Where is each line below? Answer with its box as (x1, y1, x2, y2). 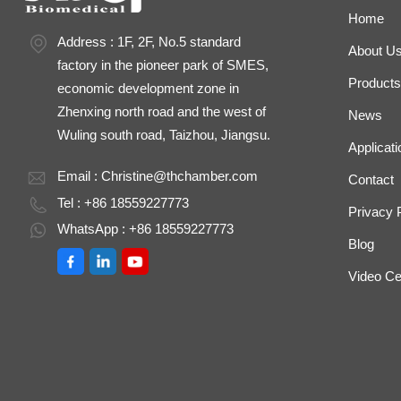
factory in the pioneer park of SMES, (57, 56, 269, 73)
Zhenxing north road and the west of (57, 103, 267, 119)
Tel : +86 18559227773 (57, 194, 190, 210)
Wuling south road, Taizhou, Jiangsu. (57, 126, 271, 142)
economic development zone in (57, 80, 240, 96)
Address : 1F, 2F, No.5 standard (57, 33, 242, 49)
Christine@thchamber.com (101, 167, 259, 183)
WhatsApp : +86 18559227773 (57, 221, 235, 237)
